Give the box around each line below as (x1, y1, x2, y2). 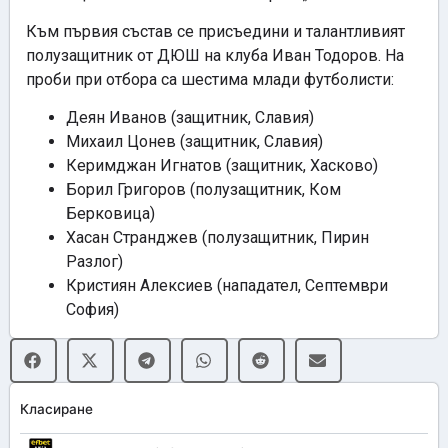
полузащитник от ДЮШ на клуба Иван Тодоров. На (26, 45, 404, 65)
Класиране (20, 401, 93, 418)
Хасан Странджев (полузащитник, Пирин (66, 228, 369, 248)
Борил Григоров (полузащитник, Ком (66, 180, 341, 200)
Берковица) (66, 204, 155, 224)
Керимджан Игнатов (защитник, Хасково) (66, 156, 378, 176)
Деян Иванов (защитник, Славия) (66, 108, 314, 128)
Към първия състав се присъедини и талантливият (26, 21, 405, 41)
